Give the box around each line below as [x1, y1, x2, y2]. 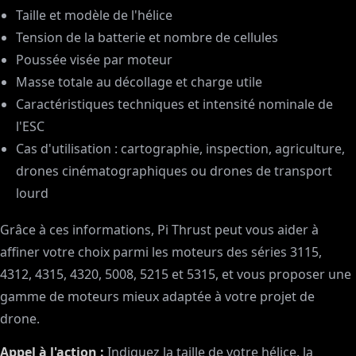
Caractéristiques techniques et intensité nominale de [16, 95, 333, 113]
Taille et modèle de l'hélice [16, 6, 172, 24]
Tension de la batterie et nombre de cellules [16, 29, 278, 46]
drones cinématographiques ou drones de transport [16, 162, 332, 180]
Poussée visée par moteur [16, 51, 172, 68]
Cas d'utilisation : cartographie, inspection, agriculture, [16, 140, 345, 157]
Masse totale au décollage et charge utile [16, 73, 262, 91]
